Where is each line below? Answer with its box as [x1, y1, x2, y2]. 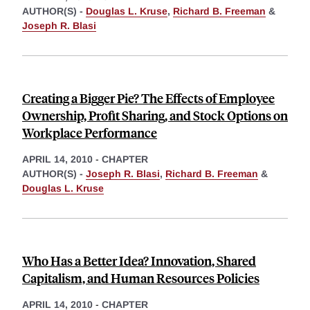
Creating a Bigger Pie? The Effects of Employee [22, 89, 275, 107]
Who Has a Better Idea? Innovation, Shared [22, 251, 256, 269]
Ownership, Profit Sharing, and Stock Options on [22, 106, 288, 124]
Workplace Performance [22, 123, 157, 141]
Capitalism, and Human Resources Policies [22, 268, 259, 286]
